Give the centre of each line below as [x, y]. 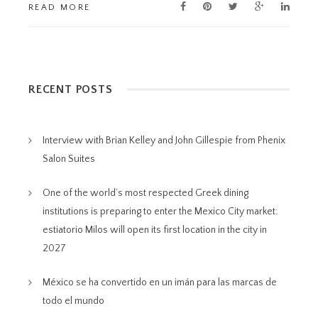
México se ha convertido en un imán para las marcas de [160, 283]
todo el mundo [73, 301]
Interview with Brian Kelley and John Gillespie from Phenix [164, 141]
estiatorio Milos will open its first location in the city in [155, 230]
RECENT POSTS [71, 89]
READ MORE [60, 7]
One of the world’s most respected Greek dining [146, 193]
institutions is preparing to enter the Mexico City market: [160, 212]
